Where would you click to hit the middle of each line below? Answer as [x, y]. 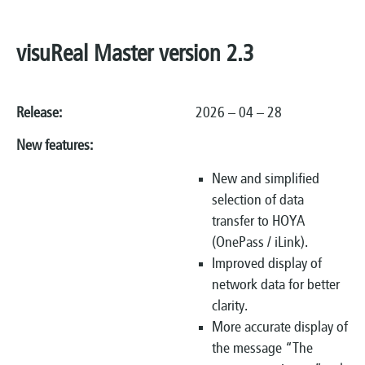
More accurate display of [280, 328]
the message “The [262, 349]
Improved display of [267, 264]
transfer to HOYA [258, 222]
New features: [55, 147]
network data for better [276, 285]
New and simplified [266, 179]
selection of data [258, 200]
